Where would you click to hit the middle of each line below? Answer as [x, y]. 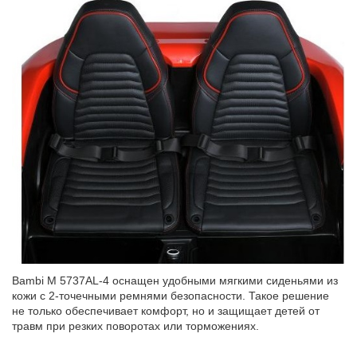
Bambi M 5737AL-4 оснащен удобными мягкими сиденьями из [175, 280]
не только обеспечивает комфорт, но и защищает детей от [166, 311]
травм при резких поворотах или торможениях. [136, 326]
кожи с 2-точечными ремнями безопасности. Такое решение [171, 296]
